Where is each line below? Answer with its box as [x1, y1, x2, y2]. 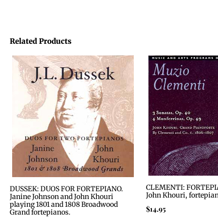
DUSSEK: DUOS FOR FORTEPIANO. [10, 184, 123, 194]
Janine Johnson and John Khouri [10, 192, 113, 201]
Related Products [10, 36, 72, 46]
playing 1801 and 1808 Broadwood [10, 200, 118, 209]
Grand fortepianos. [10, 208, 71, 217]
